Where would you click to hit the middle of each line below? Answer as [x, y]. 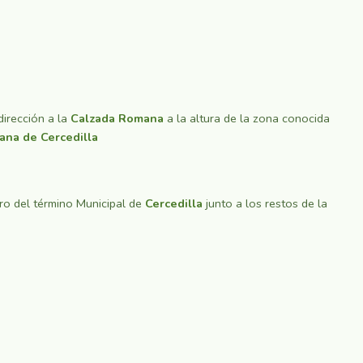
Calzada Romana [117, 119]
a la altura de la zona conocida [247, 119]
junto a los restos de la [265, 203]
